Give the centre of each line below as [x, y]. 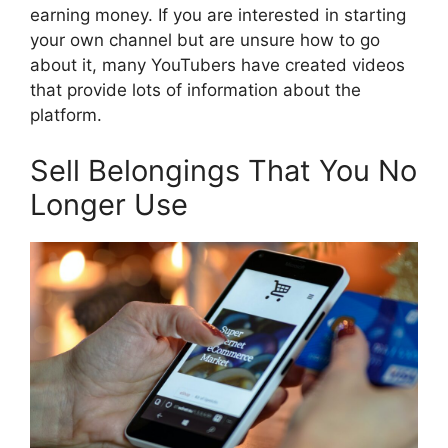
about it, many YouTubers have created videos [217, 65]
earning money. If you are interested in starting [218, 15]
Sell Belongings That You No [223, 170]
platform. [66, 115]
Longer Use [109, 204]
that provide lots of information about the [195, 90]
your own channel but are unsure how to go [205, 40]
